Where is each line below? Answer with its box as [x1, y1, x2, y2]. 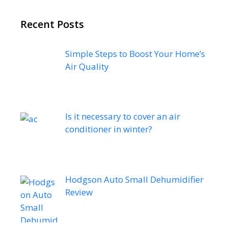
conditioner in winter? [65, 123, 152, 135]
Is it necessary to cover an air [65, 110, 180, 123]
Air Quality [65, 60, 109, 72]
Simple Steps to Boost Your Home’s [65, 47, 205, 60]
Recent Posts [20, 17, 84, 31]
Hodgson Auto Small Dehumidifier [65, 173, 204, 185]
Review [65, 186, 93, 198]
